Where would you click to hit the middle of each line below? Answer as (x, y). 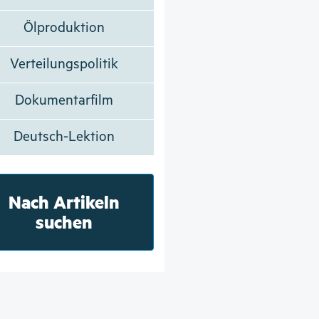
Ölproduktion (64, 28)
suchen (64, 221)
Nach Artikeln (64, 202)
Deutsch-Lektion (64, 137)
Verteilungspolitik (64, 64)
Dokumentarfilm (64, 100)
